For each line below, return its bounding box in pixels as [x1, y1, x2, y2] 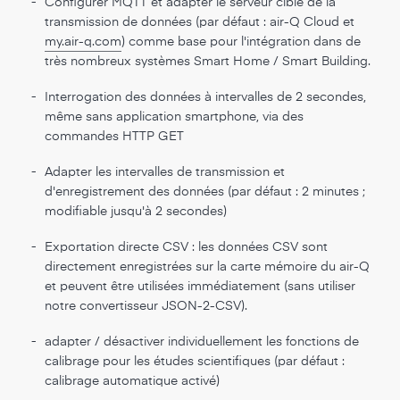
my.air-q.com [45, 36, 121, 48]
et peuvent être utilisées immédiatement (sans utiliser [45, 280, 355, 293]
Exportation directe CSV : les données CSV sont [45, 241, 328, 254]
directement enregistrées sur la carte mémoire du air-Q [45, 261, 370, 273]
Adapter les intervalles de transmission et [45, 166, 285, 179]
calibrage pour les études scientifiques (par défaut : [45, 355, 345, 368]
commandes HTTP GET [45, 130, 184, 143]
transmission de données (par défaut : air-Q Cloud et [45, 16, 354, 29]
